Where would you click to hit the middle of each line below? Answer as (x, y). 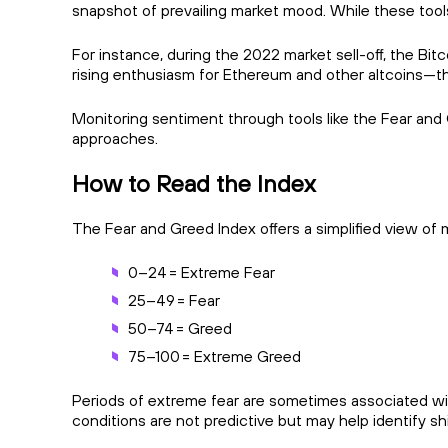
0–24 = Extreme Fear (201, 272)
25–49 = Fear (174, 300)
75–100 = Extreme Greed (214, 356)
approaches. (117, 138)
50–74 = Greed (180, 328)
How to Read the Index (194, 183)
